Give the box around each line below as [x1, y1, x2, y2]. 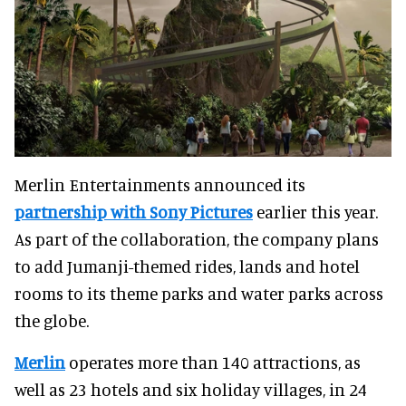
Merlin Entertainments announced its [14, 174, 305, 196]
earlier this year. [253, 201, 378, 223]
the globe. [14, 310, 89, 332]
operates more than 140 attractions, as [65, 352, 361, 373]
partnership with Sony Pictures [14, 201, 253, 223]
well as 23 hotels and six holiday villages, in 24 [14, 379, 367, 401]
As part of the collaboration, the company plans [14, 228, 379, 250]
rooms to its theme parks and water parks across [14, 283, 383, 304]
